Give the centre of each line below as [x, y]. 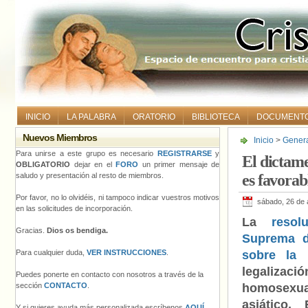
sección [30, 285]
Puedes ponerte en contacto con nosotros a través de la [110, 274]
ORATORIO [154, 117]
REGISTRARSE [184, 153]
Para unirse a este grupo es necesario [87, 153]
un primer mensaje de [179, 164]
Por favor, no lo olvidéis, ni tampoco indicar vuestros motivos [118, 197]
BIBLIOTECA [216, 117]
